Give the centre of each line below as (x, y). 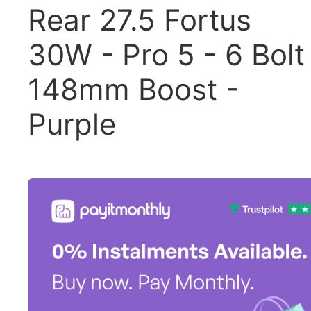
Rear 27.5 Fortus (140, 20)
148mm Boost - (133, 89)
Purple (72, 124)
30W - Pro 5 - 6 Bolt (166, 54)
